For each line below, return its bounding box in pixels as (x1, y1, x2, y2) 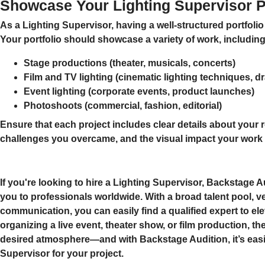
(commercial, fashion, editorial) (82, 101, 222, 111)
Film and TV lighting (24, 72, 113, 83)
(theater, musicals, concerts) (107, 58, 235, 69)
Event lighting (24, 86, 86, 97)
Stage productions (24, 58, 107, 69)
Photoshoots (24, 101, 82, 111)
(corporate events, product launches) (86, 86, 254, 97)
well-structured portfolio (157, 20, 264, 31)
